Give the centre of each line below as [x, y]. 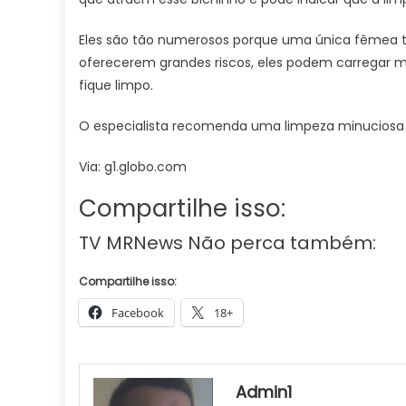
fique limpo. [116, 85]
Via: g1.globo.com [133, 167]
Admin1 [264, 392]
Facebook [138, 313]
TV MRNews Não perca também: [227, 243]
